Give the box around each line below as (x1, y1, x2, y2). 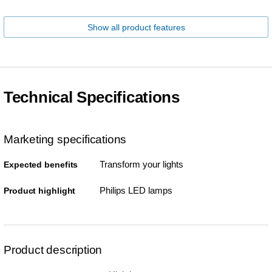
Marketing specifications (4, 132, 127, 146)
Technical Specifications (4, 87, 180, 106)
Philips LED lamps (99, 185, 172, 195)
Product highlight (4, 185, 76, 195)
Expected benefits (4, 159, 78, 169)
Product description (4, 243, 103, 256)
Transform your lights (99, 158, 183, 169)
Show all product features (87, 22, 185, 32)
